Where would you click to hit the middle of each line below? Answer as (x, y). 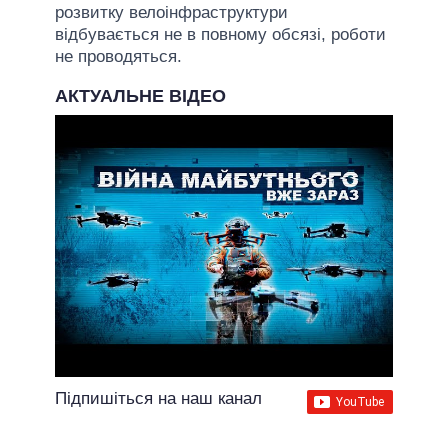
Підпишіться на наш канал (158, 398)
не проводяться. (118, 56)
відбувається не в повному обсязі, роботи (220, 34)
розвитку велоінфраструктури (171, 12)
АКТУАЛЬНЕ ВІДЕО (140, 95)
